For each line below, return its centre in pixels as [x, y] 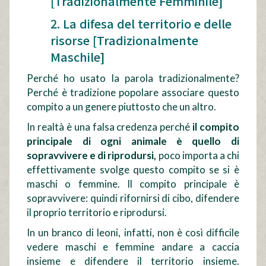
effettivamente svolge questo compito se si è [133, 169]
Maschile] [78, 56]
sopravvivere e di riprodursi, [92, 155]
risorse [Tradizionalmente [125, 40]
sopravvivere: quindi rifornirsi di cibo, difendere [133, 198]
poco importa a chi [198, 155]
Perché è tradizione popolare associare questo [133, 92]
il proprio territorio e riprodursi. [97, 212]
